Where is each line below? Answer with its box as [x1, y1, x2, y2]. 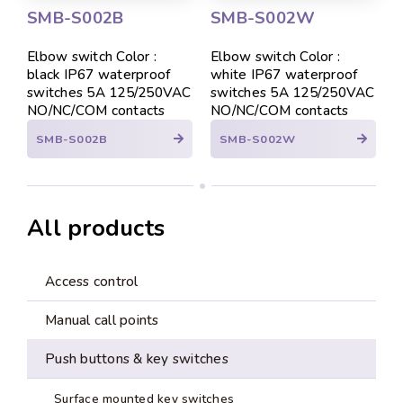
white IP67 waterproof [210, 66, 358, 84]
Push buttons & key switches [45, 350, 228, 368]
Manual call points [45, 311, 159, 329]
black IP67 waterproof [27, 66, 171, 84]
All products [27, 212, 165, 244]
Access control [45, 273, 139, 291]
